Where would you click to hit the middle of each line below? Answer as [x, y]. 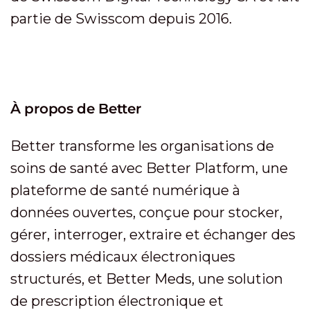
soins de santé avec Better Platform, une [149, 168]
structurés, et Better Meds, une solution [147, 279]
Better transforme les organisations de [142, 146]
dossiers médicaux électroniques [123, 257]
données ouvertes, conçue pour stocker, [146, 212]
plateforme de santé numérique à [125, 190]
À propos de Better [76, 109]
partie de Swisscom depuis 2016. [121, 19]
